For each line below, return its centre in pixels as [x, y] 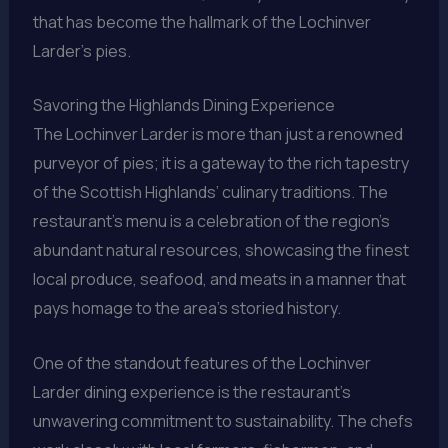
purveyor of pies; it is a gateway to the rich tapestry [220, 163]
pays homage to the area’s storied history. [186, 308]
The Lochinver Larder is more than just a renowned [217, 134]
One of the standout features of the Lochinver [201, 363]
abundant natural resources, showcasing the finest [220, 250]
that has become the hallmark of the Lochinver [201, 21]
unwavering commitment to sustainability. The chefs [222, 421]
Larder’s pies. [81, 50]
